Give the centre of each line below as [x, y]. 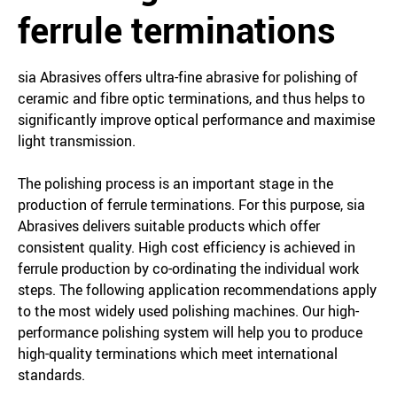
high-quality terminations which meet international [178, 354]
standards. [51, 375]
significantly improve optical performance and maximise [196, 120]
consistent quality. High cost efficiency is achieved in [187, 247]
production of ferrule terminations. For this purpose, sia [191, 205]
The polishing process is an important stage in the [175, 183]
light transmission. [77, 141]
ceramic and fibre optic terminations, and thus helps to [191, 98]
